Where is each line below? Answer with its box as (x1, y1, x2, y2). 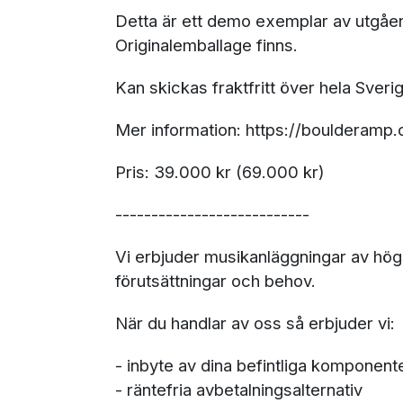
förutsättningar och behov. (115, 271, 316, 291)
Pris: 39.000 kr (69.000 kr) (115, 162, 325, 182)
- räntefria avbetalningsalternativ (115, 380, 363, 399)
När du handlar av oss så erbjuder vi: (115, 313, 395, 333)
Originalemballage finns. (115, 35, 298, 55)
